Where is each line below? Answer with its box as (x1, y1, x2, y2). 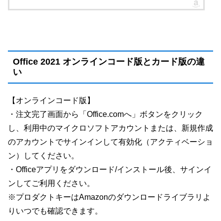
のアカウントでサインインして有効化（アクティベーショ (8, 137, 213, 146)
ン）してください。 (8, 151, 79, 160)
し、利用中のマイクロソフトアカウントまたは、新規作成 (8, 123, 213, 132)
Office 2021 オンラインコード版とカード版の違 (13, 56, 205, 67)
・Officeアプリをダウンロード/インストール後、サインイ (8, 165, 212, 174)
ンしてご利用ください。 (8, 179, 95, 187)
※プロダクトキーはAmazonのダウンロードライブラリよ (8, 192, 211, 201)
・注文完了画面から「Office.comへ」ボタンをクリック (8, 110, 203, 118)
